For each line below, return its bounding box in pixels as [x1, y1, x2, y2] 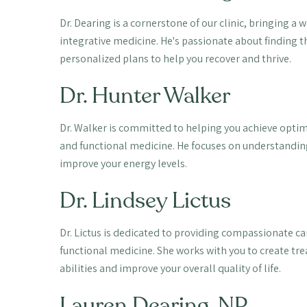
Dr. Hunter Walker [59, 80, 230, 111]
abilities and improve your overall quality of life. [59, 260, 281, 275]
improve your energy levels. [59, 156, 187, 171]
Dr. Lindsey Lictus [59, 185, 231, 216]
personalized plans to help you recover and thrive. [59, 51, 291, 66]
